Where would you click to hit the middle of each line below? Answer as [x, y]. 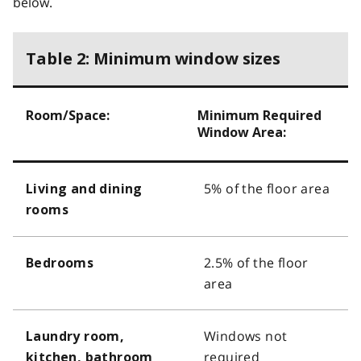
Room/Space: [68, 115]
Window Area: [242, 132]
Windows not [246, 336]
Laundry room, [75, 336]
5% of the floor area [267, 188]
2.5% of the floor [256, 262]
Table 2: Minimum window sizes [153, 58]
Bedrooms [60, 263]
